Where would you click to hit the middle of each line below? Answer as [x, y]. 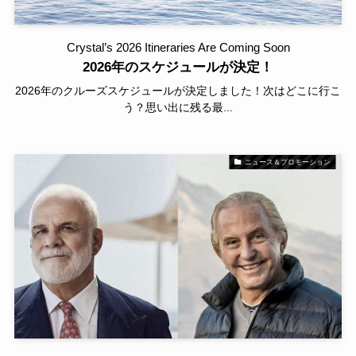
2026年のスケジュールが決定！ [178, 68]
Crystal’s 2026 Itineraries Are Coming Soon [178, 48]
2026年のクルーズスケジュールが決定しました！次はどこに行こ [178, 91]
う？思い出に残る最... [178, 108]
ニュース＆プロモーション [287, 162]
